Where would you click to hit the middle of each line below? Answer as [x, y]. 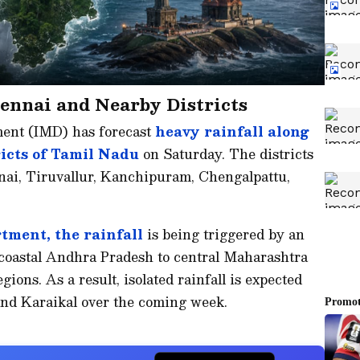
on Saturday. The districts [226, 154]
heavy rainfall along [232, 132]
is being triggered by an [224, 235]
